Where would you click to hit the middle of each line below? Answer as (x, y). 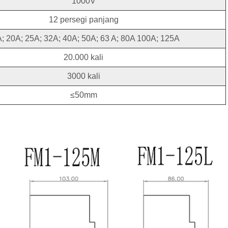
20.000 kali (83, 58)
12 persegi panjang (83, 20)
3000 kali (83, 76)
